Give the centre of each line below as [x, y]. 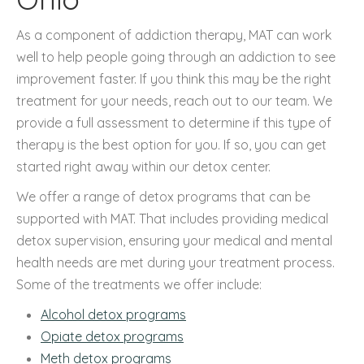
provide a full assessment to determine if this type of [174, 122]
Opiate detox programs [112, 336]
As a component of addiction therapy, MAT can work [174, 35]
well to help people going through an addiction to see [176, 56]
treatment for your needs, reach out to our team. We [174, 100]
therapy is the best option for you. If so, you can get [171, 144]
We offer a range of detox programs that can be [163, 196]
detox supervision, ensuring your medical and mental [174, 240]
